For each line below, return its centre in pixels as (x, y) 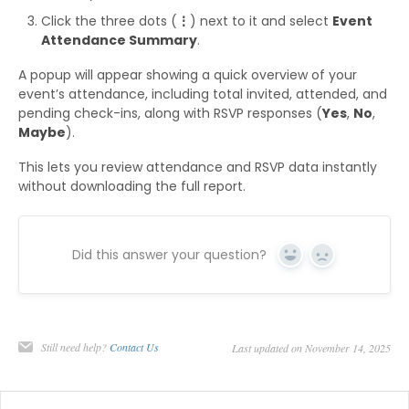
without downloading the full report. (132, 187)
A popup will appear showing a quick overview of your (188, 75)
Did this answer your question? (169, 255)
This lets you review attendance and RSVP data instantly (198, 168)
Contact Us (134, 347)
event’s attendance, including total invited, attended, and (203, 94)
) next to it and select (261, 21)
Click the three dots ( (109, 21)
